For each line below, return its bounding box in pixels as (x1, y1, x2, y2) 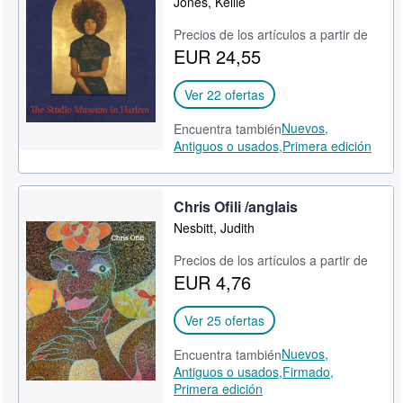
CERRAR (173, 15, 225, 33)
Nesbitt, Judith (174, 219, 255, 237)
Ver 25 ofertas (184, 311, 265, 329)
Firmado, (282, 363, 335, 381)
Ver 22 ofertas (184, 85, 265, 103)
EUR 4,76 (174, 269, 252, 295)
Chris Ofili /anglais (174, 196, 299, 217)
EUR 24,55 (174, 43, 262, 69)
